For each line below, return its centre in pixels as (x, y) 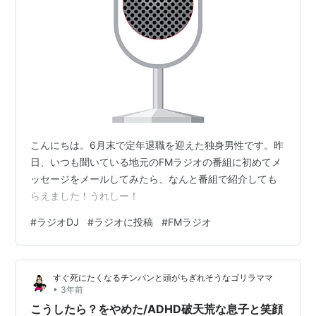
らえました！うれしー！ (85, 196)
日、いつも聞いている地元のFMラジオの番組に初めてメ (156, 162)
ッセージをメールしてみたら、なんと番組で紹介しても (154, 179)
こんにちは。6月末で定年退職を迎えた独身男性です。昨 (157, 145)
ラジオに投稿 (124, 222)
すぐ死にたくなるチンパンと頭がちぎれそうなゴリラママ (163, 278)
